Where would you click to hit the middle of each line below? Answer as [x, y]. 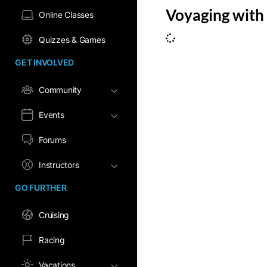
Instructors [59, 165]
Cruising [54, 215]
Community [60, 90]
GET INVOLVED [45, 62]
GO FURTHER [41, 187]
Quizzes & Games [72, 40]
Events [52, 115]
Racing [52, 240]
